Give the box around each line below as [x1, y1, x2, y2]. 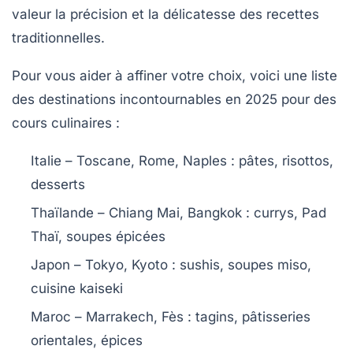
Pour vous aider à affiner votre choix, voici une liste [12, 67, 337, 84]
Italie [31, 152, 61, 169]
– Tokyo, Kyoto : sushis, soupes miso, [70, 256, 311, 273]
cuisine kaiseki [31, 280, 123, 296]
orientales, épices [31, 332, 143, 348]
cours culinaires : [12, 114, 120, 131]
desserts [31, 176, 85, 192]
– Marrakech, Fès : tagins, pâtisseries [71, 308, 310, 325]
